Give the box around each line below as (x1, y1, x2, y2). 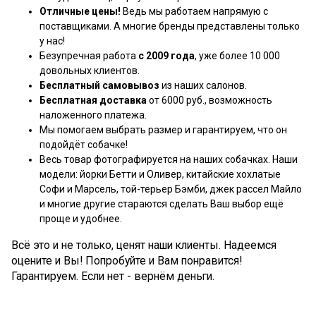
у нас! (39, 35, 65, 47)
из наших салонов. (159, 79, 247, 91)
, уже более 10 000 (195, 49, 280, 61)
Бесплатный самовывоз (39, 79, 159, 91)
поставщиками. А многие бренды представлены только (39, 20, 300, 32)
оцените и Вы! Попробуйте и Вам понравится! (11, 253, 242, 267)
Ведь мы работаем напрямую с (121, 5, 268, 17)
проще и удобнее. (39, 212, 122, 224)
